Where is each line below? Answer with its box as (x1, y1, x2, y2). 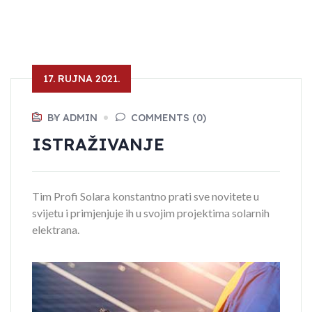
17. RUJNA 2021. (43, 72, 120, 85)
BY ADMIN (47, 111, 97, 124)
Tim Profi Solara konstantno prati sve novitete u (32, 189, 259, 203)
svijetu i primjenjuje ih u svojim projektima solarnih (32, 206, 270, 219)
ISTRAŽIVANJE (32, 134, 164, 155)
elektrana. (32, 223, 79, 236)
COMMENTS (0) (131, 111, 206, 124)
